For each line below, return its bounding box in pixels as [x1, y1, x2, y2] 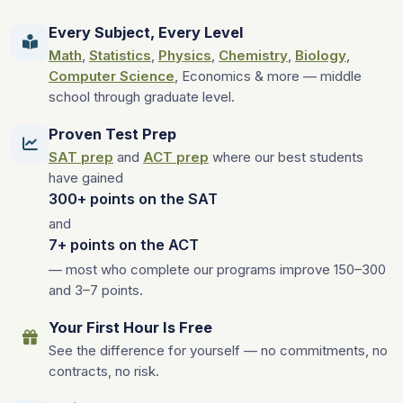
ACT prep [143, 148, 209, 166]
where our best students [209, 148, 363, 166]
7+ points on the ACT [49, 235, 199, 254]
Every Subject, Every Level [49, 22, 243, 41]
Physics [158, 46, 211, 64]
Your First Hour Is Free [49, 318, 212, 336]
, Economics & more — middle [175, 67, 362, 85]
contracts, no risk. [49, 362, 159, 380]
